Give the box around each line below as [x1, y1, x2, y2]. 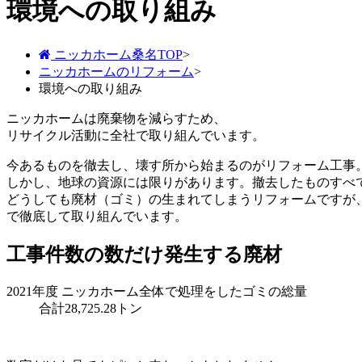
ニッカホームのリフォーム [39, 64, 194, 78]
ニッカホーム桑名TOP [54, 47, 183, 61]
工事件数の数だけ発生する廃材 [6, 243, 282, 265]
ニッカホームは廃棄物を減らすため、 [6, 111, 226, 125]
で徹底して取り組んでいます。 [6, 208, 187, 223]
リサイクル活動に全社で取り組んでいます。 [6, 128, 265, 142]
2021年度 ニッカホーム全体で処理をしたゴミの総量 [6, 284, 307, 298]
